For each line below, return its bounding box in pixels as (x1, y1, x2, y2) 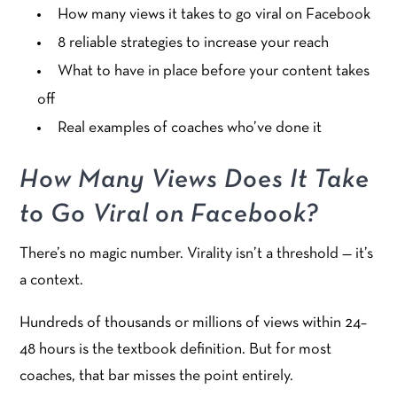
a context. (19, 272, 84, 288)
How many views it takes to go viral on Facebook (58, 6, 371, 22)
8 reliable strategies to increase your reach (58, 35, 330, 51)
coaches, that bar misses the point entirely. (19, 368, 294, 384)
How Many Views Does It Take (19, 167, 370, 192)
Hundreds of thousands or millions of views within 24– (19, 315, 368, 331)
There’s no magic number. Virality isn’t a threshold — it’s (19, 245, 374, 261)
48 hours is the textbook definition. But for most (19, 341, 332, 357)
